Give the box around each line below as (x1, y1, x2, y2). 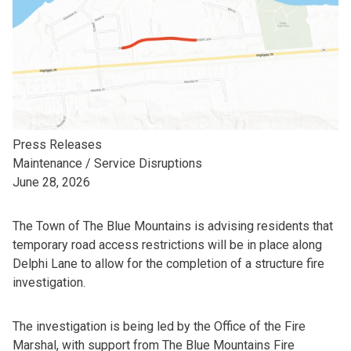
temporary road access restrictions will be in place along (13, 237, 322, 253)
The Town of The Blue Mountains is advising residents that (13, 219, 333, 234)
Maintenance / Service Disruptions (13, 156, 202, 172)
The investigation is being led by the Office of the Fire (13, 319, 306, 335)
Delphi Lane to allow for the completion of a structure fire (13, 256, 324, 272)
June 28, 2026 (13, 175, 90, 190)
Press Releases (13, 137, 102, 153)
